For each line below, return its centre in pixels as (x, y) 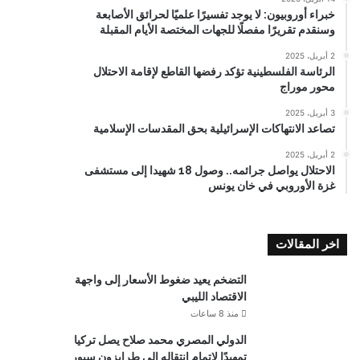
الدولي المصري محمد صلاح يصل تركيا (160, 340)
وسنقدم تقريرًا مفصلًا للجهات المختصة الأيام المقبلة (217, 30)
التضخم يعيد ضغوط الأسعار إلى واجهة (161, 280)
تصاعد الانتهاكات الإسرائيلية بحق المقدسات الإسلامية (214, 129)
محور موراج (307, 87)
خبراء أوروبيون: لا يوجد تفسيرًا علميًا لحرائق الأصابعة (215, 14)
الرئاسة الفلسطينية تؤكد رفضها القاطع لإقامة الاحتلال (214, 72)
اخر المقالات (307, 244)
